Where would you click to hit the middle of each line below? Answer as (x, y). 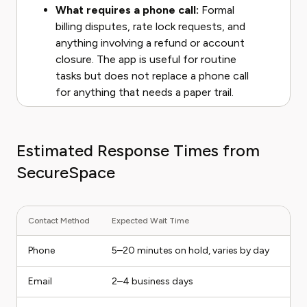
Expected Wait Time (150, 221)
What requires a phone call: (127, 10)
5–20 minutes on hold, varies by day (191, 250)
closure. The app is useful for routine (146, 59)
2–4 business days (152, 281)
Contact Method (59, 221)
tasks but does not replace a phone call (152, 76)
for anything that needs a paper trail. (145, 92)
